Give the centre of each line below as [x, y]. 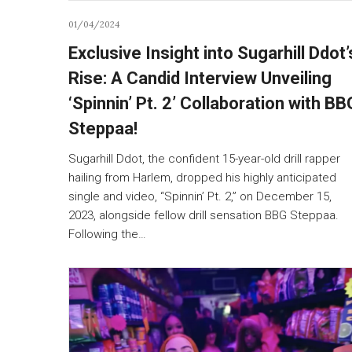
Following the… [107, 234]
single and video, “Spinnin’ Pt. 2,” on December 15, [200, 196]
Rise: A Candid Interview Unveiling [200, 78]
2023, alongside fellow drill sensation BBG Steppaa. [203, 215]
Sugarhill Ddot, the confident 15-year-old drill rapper [204, 158]
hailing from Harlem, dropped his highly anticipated [202, 177]
